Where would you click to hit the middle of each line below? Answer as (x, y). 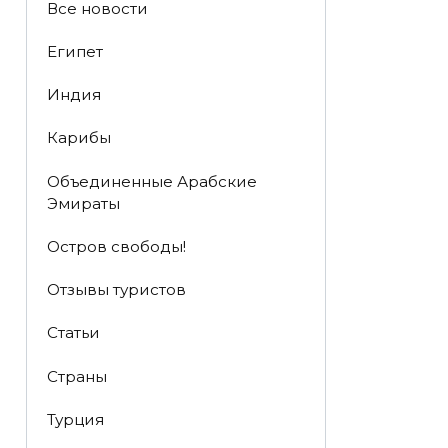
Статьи (73, 333)
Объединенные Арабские (151, 181)
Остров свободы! (116, 246)
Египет (74, 51)
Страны (76, 376)
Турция (75, 419)
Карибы (78, 138)
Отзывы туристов (116, 290)
